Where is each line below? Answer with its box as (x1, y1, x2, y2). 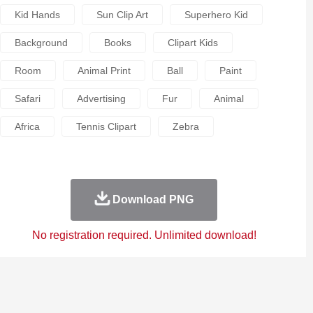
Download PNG (112, 194, 194, 205)
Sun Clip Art (96, 9, 148, 20)
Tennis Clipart (75, 121, 136, 132)
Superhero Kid (184, 9, 248, 20)
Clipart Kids (167, 37, 218, 48)
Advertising (76, 93, 126, 104)
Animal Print (77, 65, 131, 76)
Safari (14, 93, 41, 104)
